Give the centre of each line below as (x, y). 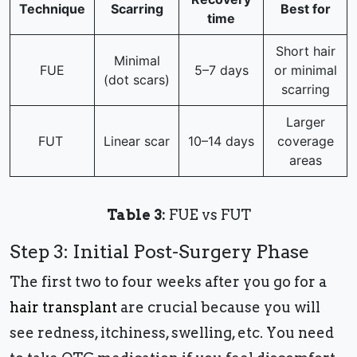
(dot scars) (137, 80)
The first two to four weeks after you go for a (168, 282)
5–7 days (221, 71)
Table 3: (136, 215)
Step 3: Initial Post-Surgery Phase (159, 252)
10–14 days (221, 141)
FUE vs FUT (208, 215)
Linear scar (137, 141)
